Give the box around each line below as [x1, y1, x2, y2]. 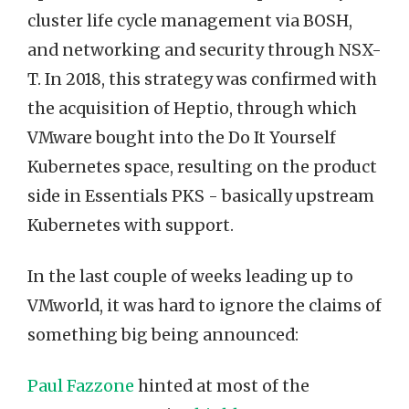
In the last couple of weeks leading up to [27, 267, 353, 287]
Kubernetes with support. [27, 215, 234, 236]
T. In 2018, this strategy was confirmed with [27, 69, 377, 89]
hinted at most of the [134, 376, 309, 396]
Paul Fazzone [27, 376, 134, 396]
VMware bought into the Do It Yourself [27, 128, 336, 148]
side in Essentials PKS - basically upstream [27, 186, 374, 206]
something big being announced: [27, 325, 299, 345]
